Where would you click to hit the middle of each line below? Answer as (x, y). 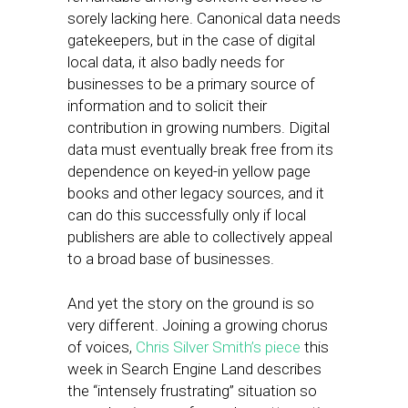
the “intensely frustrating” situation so (192, 391)
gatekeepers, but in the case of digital (191, 40)
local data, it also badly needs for (176, 62)
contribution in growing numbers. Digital (199, 127)
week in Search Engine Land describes (194, 369)
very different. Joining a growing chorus (198, 325)
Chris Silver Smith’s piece (218, 347)
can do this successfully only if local (187, 215)
